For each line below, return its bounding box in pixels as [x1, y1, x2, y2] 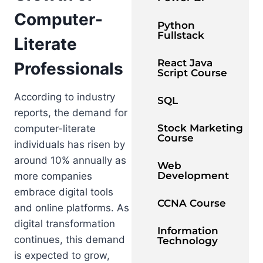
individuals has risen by [14, 138, 125, 150]
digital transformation [14, 217, 115, 230]
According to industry [14, 90, 115, 103]
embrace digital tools [14, 186, 113, 198]
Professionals [14, 58, 123, 79]
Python [157, 19, 195, 32]
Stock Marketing [157, 122, 243, 134]
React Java [157, 57, 213, 69]
